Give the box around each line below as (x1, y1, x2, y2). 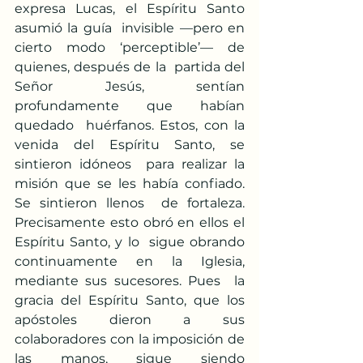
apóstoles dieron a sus (15, 312, 245, 327)
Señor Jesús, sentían (15, 79, 245, 94)
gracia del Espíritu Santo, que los (15, 293, 245, 308)
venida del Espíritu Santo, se (15, 137, 245, 152)
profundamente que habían (15, 98, 245, 113)
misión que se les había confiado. (15, 176, 245, 191)
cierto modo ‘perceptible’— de (15, 40, 245, 55)
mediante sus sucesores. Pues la (15, 273, 245, 288)
